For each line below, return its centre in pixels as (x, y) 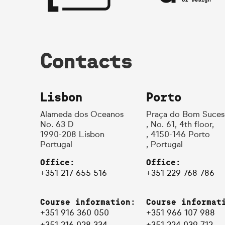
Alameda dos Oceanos (82, 115)
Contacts (86, 61)
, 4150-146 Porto (178, 135)
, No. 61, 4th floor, (180, 125)
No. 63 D (57, 125)
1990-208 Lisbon (72, 135)
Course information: (88, 202)
